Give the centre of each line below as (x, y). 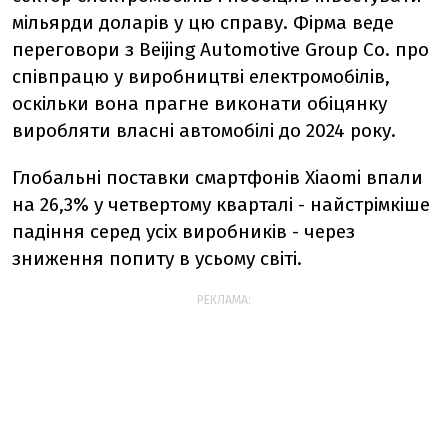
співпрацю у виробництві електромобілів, (201, 76)
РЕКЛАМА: (224, 300)
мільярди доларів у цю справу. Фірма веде (203, 22)
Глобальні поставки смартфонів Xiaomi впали (217, 177)
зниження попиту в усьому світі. (157, 258)
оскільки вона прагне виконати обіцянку (199, 103)
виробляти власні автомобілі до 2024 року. (204, 130)
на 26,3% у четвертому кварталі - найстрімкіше (221, 204)
